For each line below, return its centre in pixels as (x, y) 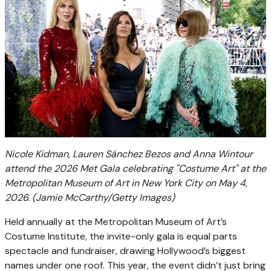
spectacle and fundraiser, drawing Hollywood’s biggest (125, 250)
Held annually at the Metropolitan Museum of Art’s (116, 221)
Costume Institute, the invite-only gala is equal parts (121, 236)
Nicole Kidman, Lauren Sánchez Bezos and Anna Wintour (129, 154)
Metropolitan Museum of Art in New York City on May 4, (126, 183)
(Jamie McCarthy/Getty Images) (103, 197)
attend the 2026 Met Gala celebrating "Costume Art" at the (135, 168)
